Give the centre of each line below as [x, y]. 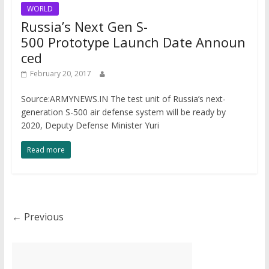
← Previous [38, 217]
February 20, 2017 [60, 74]
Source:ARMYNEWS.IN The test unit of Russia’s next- [123, 99]
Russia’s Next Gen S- [84, 26]
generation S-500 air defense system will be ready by [123, 112]
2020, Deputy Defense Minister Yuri [90, 125]
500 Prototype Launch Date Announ [133, 42]
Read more [46, 150]
